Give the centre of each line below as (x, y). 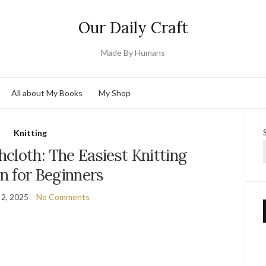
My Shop (115, 93)
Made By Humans (133, 53)
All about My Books (47, 93)
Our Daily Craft (133, 28)
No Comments (63, 197)
